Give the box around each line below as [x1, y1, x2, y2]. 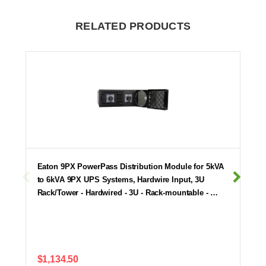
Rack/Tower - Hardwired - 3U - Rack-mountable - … [37, 188, 218, 197]
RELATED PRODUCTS [75, 20, 191, 32]
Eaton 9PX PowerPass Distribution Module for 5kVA [37, 161, 224, 171]
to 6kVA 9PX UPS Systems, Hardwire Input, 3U [37, 175, 205, 184]
